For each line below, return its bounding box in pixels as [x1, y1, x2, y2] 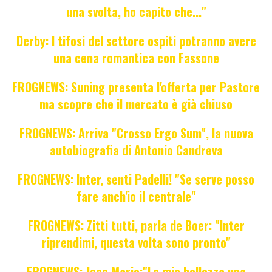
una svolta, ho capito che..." [66, 2, 206, 21]
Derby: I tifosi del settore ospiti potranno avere [16, 32, 256, 50]
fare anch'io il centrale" [76, 187, 196, 206]
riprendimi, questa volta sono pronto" [41, 233, 231, 252]
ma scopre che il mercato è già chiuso [39, 95, 233, 114]
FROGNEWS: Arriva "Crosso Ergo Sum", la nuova [19, 124, 253, 143]
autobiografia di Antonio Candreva [49, 141, 223, 160]
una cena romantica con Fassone [53, 49, 219, 67]
